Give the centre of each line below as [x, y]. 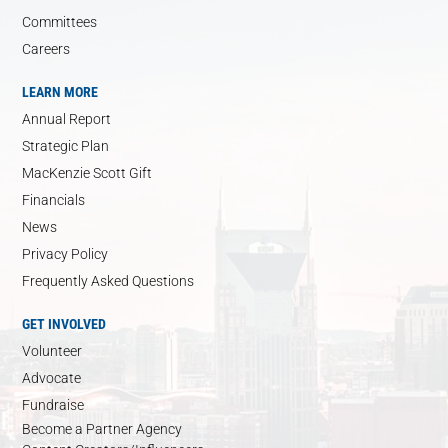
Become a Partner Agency [102, 428]
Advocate [52, 377]
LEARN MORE [60, 91]
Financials [54, 199]
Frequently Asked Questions [108, 280]
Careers [46, 48]
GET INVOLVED [64, 323]
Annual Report [67, 118]
